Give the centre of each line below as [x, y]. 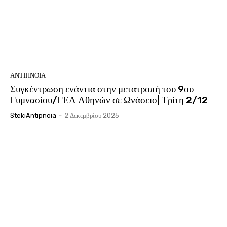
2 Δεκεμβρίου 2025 [92, 115]
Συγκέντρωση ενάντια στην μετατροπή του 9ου [102, 89]
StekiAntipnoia [33, 115]
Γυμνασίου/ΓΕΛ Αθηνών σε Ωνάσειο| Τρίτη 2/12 [109, 100]
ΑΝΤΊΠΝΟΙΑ [28, 75]
